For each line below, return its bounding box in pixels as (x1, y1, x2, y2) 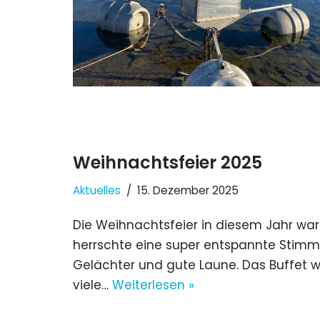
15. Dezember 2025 (137, 182, 239, 198)
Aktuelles (73, 182, 121, 198)
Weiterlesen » (112, 276, 194, 294)
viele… (73, 276, 112, 294)
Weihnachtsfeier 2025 (73, 150, 262, 174)
